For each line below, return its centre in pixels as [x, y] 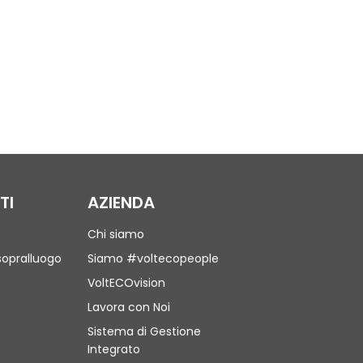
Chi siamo [116, 234]
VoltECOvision [126, 282]
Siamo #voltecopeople [153, 258]
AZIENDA [121, 202]
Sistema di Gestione [144, 331]
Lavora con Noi [129, 307]
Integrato [114, 349]
